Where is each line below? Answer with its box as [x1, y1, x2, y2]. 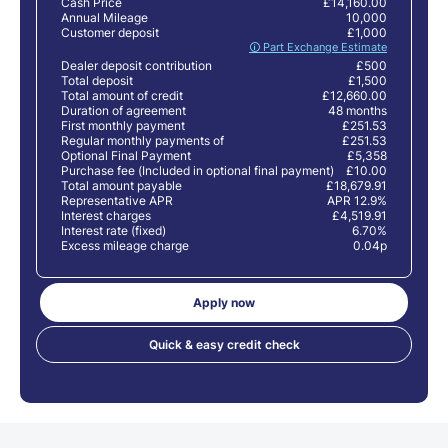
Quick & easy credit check [148, 336, 300, 352]
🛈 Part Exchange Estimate [249, 40, 387, 54]
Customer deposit [61, 24, 159, 40]
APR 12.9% [327, 192, 387, 208]
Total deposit [61, 72, 133, 88]
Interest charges [61, 207, 151, 223]
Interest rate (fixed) [61, 222, 166, 238]
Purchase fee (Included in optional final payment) [61, 162, 334, 178]
